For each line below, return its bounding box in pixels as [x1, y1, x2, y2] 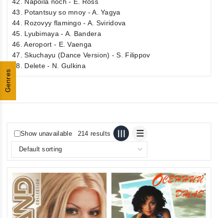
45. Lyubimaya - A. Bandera [12, 30, 101, 37]
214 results [77, 129, 111, 137]
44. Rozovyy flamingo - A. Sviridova [12, 19, 126, 27]
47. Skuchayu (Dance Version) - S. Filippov [12, 51, 150, 59]
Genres [4, 69, 12, 93]
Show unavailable [20, 129, 72, 137]
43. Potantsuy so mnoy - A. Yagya [12, 8, 121, 16]
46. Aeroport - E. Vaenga [12, 40, 92, 48]
